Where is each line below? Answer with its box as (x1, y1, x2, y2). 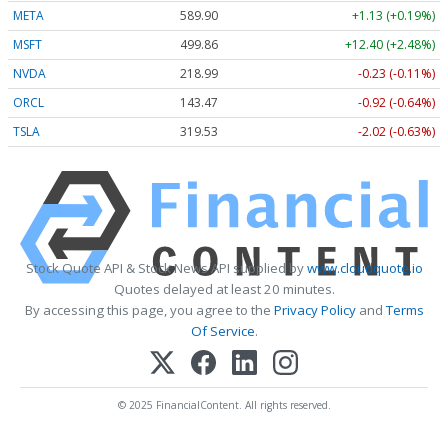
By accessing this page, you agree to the (24, 301, 274, 320)
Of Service (190, 322, 255, 341)
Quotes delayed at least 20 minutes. (113, 280, 335, 299)
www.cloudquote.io (306, 259, 423, 278)
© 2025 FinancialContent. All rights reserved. (117, 398, 331, 413)
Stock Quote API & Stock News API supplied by (25, 259, 307, 278)
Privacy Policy (273, 301, 356, 320)
